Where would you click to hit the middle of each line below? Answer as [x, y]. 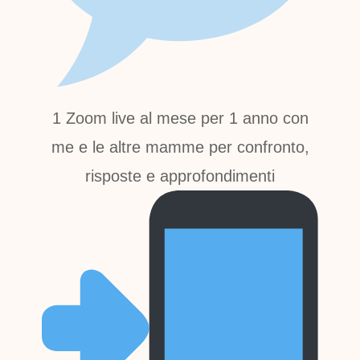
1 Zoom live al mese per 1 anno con [180, 119]
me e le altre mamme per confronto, [180, 147]
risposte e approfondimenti [180, 176]
